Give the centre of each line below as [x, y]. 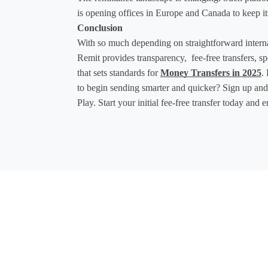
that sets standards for [119, 72]
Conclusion [100, 28]
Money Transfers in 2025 [211, 72]
